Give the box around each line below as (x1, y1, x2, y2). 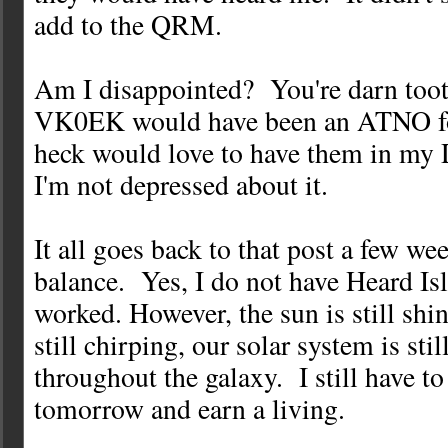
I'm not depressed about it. (34, 166, 328, 204)
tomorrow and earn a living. (34, 390, 345, 428)
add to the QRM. (34, 6, 222, 44)
